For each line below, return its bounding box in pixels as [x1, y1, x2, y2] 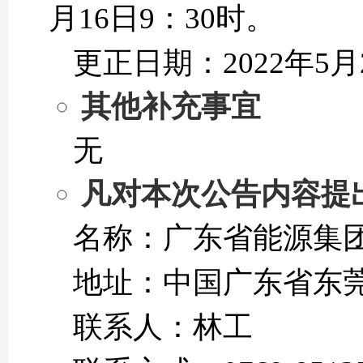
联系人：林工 [73, 310, 253, 344]
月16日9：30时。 [49, 2, 275, 35]
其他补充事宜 [81, 90, 261, 123]
